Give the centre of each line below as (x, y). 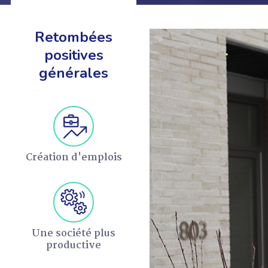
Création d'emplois (74, 157)
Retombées (74, 37)
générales (74, 73)
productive (74, 245)
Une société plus (74, 233)
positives (74, 55)
